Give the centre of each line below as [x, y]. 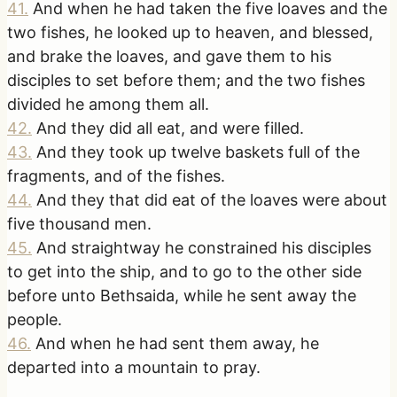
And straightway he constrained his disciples [204, 248]
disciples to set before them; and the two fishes [186, 81]
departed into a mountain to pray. [134, 368]
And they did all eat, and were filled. [170, 128]
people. [35, 320]
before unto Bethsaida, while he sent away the [182, 296]
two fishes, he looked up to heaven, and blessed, [190, 33]
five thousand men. [79, 224]
